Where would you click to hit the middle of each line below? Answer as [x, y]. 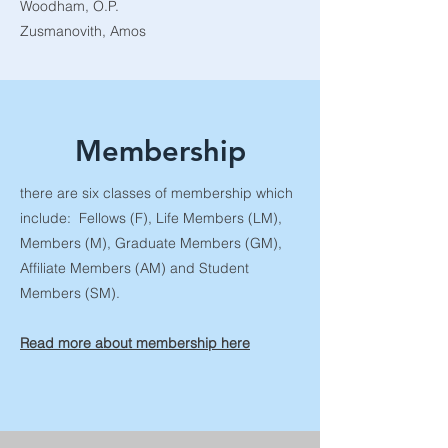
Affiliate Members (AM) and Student [134, 268]
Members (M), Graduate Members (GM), [151, 243]
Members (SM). [70, 293]
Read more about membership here [135, 343]
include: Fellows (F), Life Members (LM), [151, 218]
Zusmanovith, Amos [83, 31]
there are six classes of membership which [156, 193]
